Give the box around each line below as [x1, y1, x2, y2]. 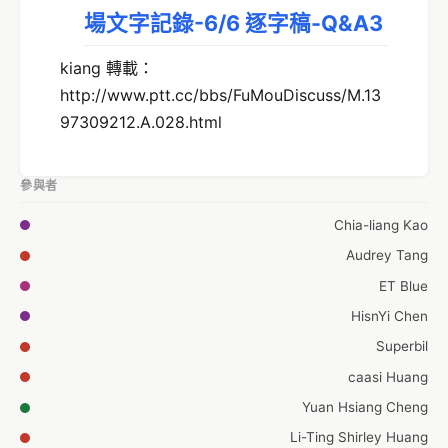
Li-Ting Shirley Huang [290, 429, 428, 446]
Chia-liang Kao [334, 216, 428, 233]
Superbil [376, 338, 428, 355]
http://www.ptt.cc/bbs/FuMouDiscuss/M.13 [60, 85, 381, 106]
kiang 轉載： [60, 58, 154, 79]
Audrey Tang [346, 247, 428, 264]
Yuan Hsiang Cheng [302, 399, 428, 416]
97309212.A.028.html [60, 112, 222, 133]
